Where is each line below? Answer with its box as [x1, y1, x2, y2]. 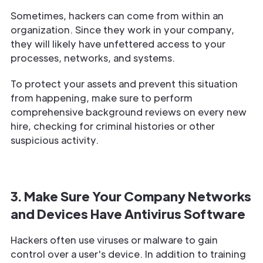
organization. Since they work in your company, [11, 23, 234, 36]
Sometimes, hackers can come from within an [11, 9, 224, 22]
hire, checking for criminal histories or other [11, 119, 215, 132]
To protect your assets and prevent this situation [11, 77, 238, 90]
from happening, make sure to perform [11, 91, 193, 104]
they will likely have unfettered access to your [11, 37, 225, 50]
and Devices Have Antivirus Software [11, 204, 245, 222]
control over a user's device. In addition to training [11, 247, 246, 260]
